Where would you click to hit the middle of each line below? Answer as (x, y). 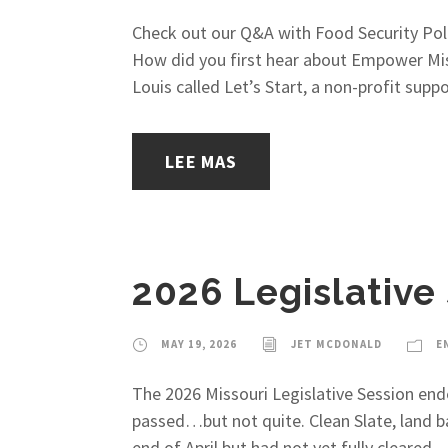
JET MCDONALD (336, 344)
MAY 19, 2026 (199, 344)
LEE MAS (201, 161)
